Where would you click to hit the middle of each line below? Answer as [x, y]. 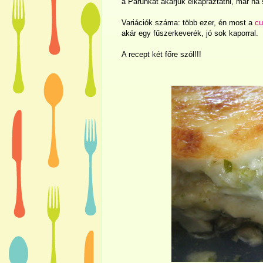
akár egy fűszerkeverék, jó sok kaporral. [190, 33]
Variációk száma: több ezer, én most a [188, 22]
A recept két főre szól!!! [161, 54]
